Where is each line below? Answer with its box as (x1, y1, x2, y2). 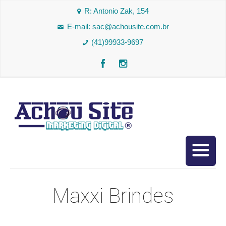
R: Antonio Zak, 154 (84, 7, 149, 15)
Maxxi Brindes (52, 184, 174, 208)
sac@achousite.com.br (92, 22, 169, 31)
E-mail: (67, 22, 92, 31)
